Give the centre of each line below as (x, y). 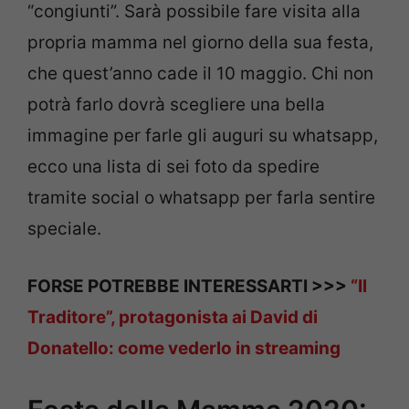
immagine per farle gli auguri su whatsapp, (203, 136)
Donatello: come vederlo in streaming (184, 348)
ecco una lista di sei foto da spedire (173, 167)
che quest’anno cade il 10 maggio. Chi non (200, 73)
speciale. (64, 229)
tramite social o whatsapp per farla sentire (201, 198)
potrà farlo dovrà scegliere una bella (176, 105)
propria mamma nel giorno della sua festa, (200, 42)
